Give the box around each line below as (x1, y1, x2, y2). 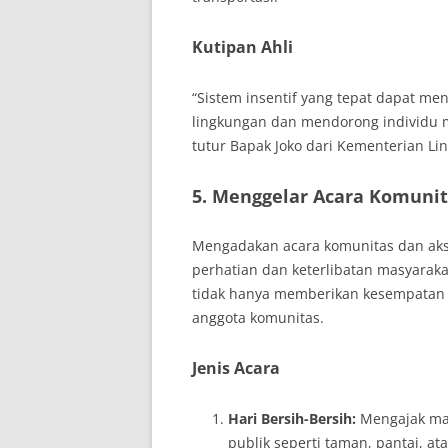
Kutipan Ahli (192, 36, 293, 58)
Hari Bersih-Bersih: (228, 409, 356, 428)
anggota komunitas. (192, 308, 324, 327)
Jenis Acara (192, 357, 280, 379)
